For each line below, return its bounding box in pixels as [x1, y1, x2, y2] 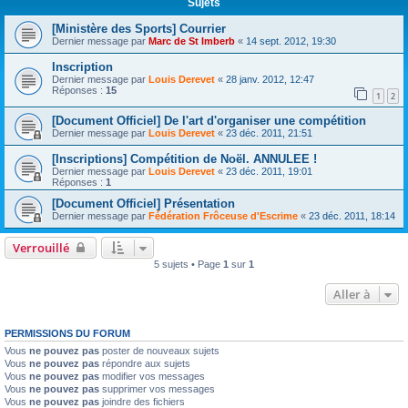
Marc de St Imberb [148, 36, 235, 47]
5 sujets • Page [154, 258, 223, 270]
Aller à [333, 285, 371, 302]
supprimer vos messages [99, 382, 215, 394]
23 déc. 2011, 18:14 [309, 209, 395, 221]
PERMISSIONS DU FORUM [5, 327, 130, 339]
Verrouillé [13, 239, 69, 256]
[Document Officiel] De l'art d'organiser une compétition [52, 113, 366, 127]
